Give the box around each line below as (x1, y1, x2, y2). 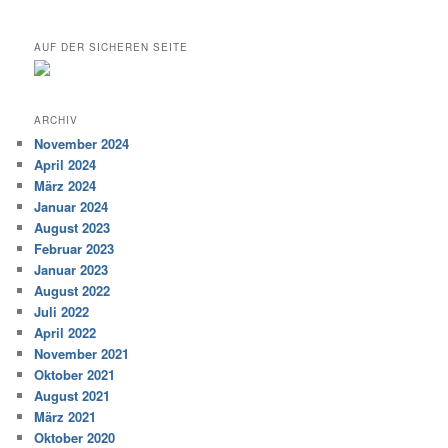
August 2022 (34, 281, 111, 301)
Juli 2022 (34, 302, 90, 322)
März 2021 (34, 407, 97, 427)
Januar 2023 (34, 260, 109, 280)
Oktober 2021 (34, 365, 116, 385)
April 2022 (34, 323, 97, 343)
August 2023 (34, 218, 111, 238)
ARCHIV (34, 113, 79, 128)
